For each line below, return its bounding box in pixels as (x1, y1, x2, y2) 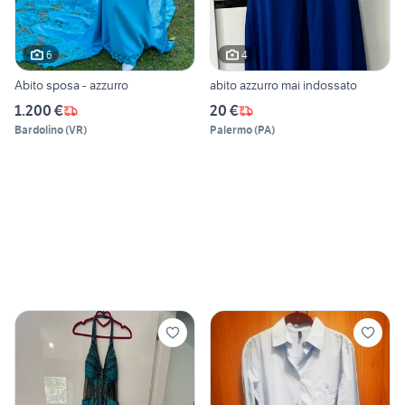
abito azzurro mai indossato (210, 77, 357, 94)
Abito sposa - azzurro (14, 77, 128, 94)
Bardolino (14, 123, 63, 137)
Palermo (210, 123, 252, 137)
